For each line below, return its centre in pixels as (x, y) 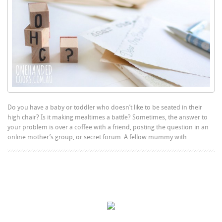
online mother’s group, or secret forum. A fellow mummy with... (100, 137)
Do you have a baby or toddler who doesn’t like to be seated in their (105, 107)
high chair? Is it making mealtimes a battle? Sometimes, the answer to (108, 117)
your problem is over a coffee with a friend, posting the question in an (108, 127)
